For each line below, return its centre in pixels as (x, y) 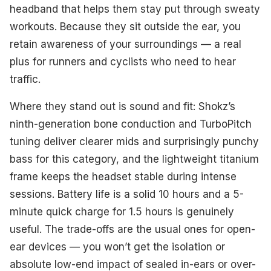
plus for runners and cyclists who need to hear (123, 61)
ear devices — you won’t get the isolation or (117, 247)
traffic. (25, 79)
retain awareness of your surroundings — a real (126, 44)
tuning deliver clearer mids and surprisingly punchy (134, 141)
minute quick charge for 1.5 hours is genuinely (122, 211)
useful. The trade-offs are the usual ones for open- (132, 229)
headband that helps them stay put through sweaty (135, 9)
